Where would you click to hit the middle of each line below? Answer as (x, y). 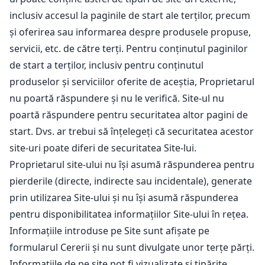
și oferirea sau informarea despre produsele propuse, (130, 32)
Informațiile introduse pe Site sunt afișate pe (109, 231)
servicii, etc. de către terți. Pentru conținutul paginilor (129, 49)
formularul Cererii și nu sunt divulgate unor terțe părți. (132, 247)
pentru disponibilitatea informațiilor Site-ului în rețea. (129, 214)
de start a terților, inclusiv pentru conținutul (106, 65)
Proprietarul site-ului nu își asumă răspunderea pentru (132, 164)
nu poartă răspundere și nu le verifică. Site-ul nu (117, 98)
